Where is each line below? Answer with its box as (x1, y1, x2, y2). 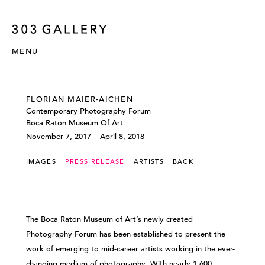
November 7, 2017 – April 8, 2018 (26, 131, 144, 141)
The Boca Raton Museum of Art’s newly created (26, 214, 193, 224)
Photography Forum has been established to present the (26, 229, 225, 239)
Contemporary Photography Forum (26, 106, 151, 116)
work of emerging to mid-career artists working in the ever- (26, 244, 235, 254)
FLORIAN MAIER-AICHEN (26, 94, 133, 104)
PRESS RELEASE (64, 157, 125, 166)
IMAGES (26, 157, 56, 166)
